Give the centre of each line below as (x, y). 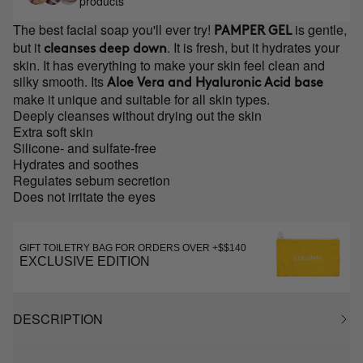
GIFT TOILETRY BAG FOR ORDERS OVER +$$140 (133, 248)
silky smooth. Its (60, 81)
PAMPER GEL (251, 31)
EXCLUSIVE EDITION (85, 261)
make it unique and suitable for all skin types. (141, 99)
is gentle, (319, 30)
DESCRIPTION (58, 319)
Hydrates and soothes (76, 164)
